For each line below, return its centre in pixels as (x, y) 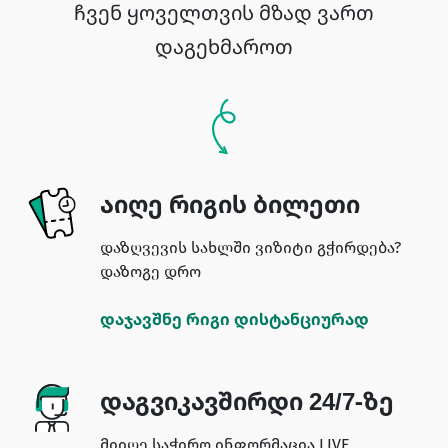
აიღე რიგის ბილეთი (230, 203)
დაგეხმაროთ (224, 46)
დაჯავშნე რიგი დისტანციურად (234, 318)
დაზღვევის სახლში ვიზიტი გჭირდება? (250, 247)
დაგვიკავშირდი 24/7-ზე (247, 400)
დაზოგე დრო (150, 271)
